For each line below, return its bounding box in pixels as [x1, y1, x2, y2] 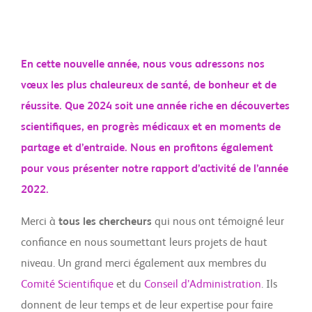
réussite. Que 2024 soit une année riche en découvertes [21, 101, 290, 112]
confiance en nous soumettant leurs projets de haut [21, 237, 267, 249]
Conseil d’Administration [144, 279, 261, 290]
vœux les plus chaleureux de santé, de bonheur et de [21, 80, 276, 91]
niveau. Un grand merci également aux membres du [21, 258, 267, 270]
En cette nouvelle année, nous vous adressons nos [21, 59, 265, 70]
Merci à [21, 217, 58, 228]
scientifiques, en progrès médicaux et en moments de [21, 122, 281, 133]
